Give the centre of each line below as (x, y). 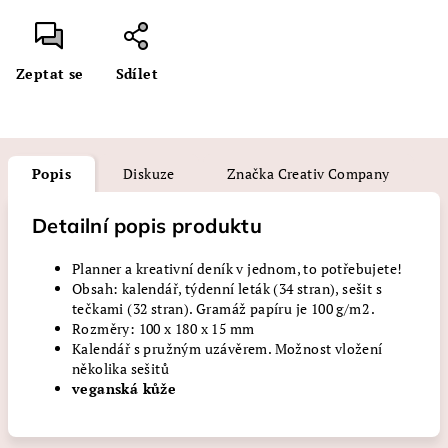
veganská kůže (124, 388)
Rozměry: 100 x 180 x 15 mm (163, 328)
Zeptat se (50, 73)
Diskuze (149, 173)
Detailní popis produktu (147, 225)
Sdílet (137, 73)
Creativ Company (332, 173)
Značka (250, 173)
